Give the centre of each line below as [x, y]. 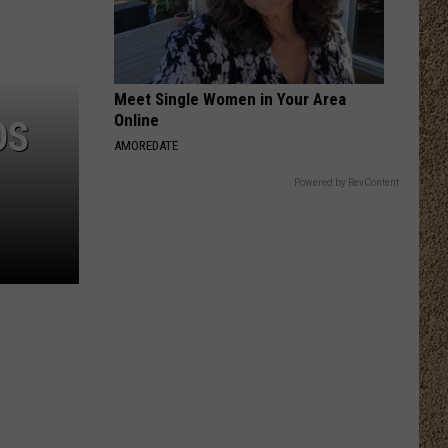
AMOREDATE [146, 145]
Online [136, 120]
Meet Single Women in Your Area [230, 99]
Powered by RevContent [346, 182]
